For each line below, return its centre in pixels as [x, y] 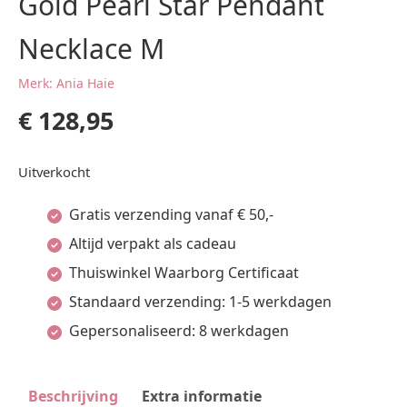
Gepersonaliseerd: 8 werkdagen [179, 331]
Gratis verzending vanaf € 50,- [171, 214]
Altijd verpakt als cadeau [153, 243]
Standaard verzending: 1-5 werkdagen [200, 302]
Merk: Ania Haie [66, 83]
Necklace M [91, 49]
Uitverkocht [54, 172]
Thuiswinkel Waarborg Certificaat [184, 273]
